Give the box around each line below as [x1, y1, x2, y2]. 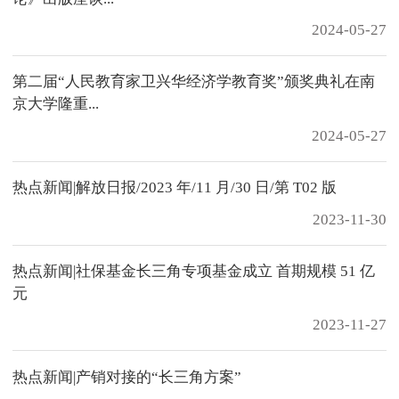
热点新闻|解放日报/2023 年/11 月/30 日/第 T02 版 [12, 179, 337, 197]
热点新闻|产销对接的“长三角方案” [12, 368, 241, 386]
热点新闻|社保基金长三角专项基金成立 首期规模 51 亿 [12, 262, 375, 280]
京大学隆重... [12, 95, 99, 113]
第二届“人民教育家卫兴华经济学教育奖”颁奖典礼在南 [12, 73, 375, 91]
